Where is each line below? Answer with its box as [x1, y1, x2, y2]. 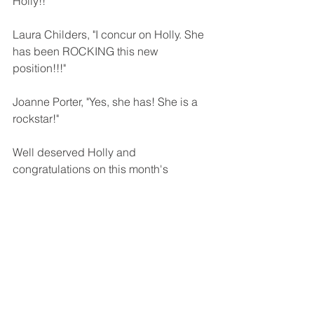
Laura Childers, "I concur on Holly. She [13, 27, 207, 41]
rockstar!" [13, 111, 59, 125]
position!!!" [13, 60, 66, 75]
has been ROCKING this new [13, 43, 161, 58]
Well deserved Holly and [13, 144, 139, 159]
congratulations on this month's [13, 161, 171, 176]
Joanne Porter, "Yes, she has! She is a [13, 94, 200, 109]
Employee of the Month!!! [13, 178, 137, 193]
